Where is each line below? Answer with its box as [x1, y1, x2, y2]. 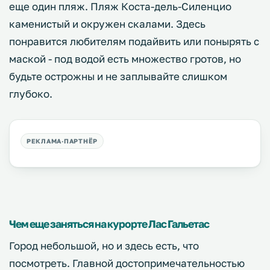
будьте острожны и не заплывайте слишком [9, 69, 227, 83]
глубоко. [9, 87, 55, 100]
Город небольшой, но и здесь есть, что [9, 239, 199, 252]
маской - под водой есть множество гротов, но [9, 52, 241, 65]
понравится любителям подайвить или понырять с [9, 34, 259, 48]
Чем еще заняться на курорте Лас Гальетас [9, 217, 209, 230]
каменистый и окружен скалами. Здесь [9, 17, 206, 30]
